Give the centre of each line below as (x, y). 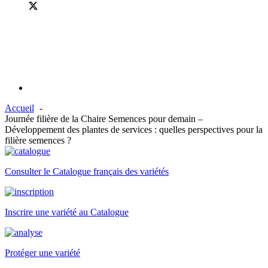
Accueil (19, 108)
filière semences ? (38, 140)
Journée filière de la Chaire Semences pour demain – (104, 119)
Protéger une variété (42, 253)
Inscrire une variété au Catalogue (67, 212)
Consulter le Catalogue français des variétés (87, 171)
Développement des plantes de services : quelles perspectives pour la (134, 130)
